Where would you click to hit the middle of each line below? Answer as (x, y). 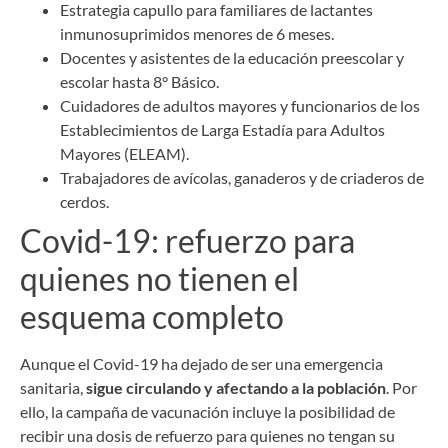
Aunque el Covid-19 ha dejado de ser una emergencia (201, 364)
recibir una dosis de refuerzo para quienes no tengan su (207, 436)
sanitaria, (53, 388)
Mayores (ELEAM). (124, 154)
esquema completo (152, 317)
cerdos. (84, 202)
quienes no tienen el (159, 279)
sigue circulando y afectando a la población (236, 388)
